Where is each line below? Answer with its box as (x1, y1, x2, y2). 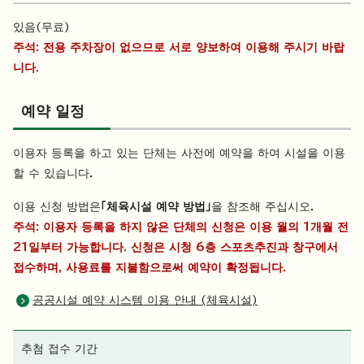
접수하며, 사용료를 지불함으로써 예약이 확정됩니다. (13, 262, 286, 274)
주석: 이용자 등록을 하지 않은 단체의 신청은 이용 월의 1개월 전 (13, 221, 349, 233)
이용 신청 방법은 (13, 201, 101, 213)
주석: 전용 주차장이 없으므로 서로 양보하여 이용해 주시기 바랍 (13, 41, 344, 54)
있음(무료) (13, 21, 70, 33)
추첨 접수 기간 (21, 343, 97, 355)
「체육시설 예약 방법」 (101, 201, 211, 213)
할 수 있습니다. (13, 167, 93, 180)
